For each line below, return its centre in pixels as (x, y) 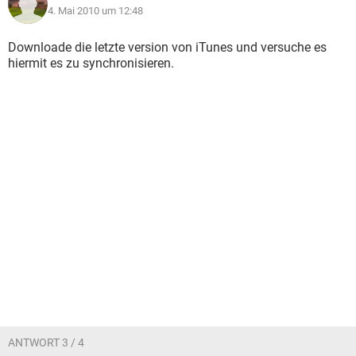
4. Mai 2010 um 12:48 (95, 11)
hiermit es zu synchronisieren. (91, 63)
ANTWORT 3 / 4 (46, 342)
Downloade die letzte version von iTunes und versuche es (167, 47)
